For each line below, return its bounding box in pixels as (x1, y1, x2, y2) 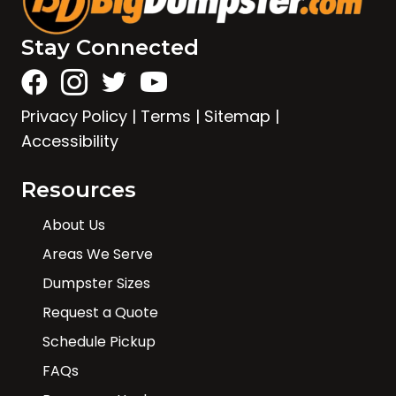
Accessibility (21, 130, 118, 153)
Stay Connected (21, 34, 199, 61)
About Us (42, 215, 105, 236)
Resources (21, 177, 136, 203)
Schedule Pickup (42, 331, 156, 353)
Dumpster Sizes (42, 273, 150, 294)
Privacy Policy (21, 105, 127, 128)
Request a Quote (42, 302, 158, 324)
